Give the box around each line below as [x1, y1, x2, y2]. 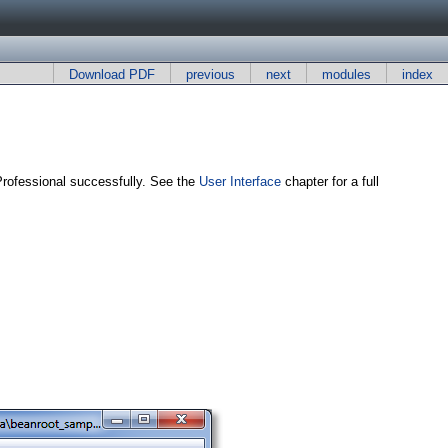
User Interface [199, 174, 281, 189]
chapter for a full [281, 174, 379, 189]
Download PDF [69, 67, 155, 82]
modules [322, 67, 371, 82]
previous [186, 67, 235, 82]
